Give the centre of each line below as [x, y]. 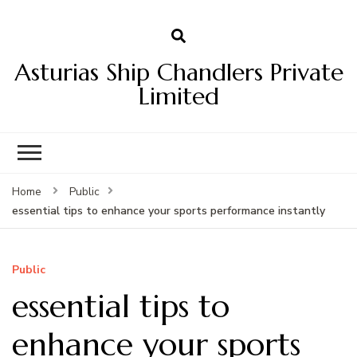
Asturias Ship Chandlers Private [178, 72]
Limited [178, 96]
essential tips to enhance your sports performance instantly [169, 210]
